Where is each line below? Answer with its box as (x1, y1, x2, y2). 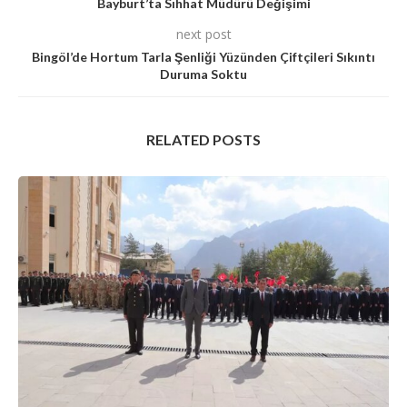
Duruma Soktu (160, 65, 247, 82)
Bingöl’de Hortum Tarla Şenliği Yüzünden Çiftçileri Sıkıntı (32, 48, 375, 65)
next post (175, 25, 232, 43)
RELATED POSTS (146, 130, 261, 148)
